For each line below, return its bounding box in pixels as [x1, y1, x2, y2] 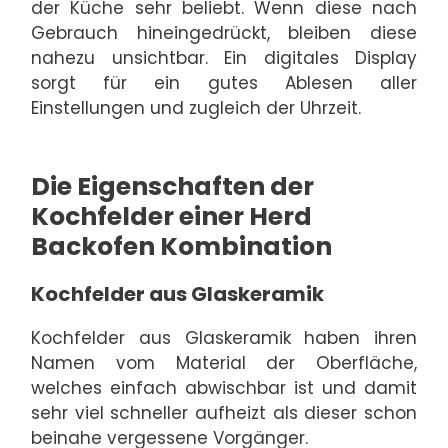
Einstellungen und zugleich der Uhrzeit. [31, 96, 361, 121]
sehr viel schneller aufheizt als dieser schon [31, 400, 417, 425]
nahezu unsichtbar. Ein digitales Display [31, 46, 417, 71]
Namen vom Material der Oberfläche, [31, 350, 417, 375]
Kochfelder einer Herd [31, 198, 312, 234]
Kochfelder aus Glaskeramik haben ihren [31, 325, 417, 350]
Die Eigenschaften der [31, 168, 314, 204]
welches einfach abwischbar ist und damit [31, 375, 417, 400]
